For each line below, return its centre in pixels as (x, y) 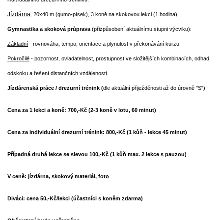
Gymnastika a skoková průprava (49, 29)
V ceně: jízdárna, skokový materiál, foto (58, 176)
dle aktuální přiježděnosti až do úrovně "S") (154, 88)
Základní (18, 44)
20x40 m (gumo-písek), (61, 14)
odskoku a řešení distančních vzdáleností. (58, 73)
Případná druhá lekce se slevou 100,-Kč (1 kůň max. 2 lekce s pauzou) (97, 154)
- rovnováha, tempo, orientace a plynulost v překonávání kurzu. (104, 44)
